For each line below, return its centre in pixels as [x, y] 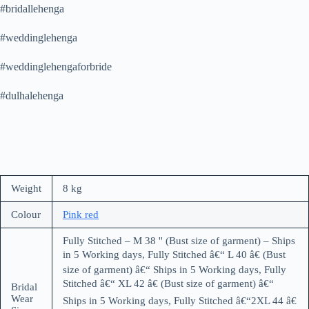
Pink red [81, 214]
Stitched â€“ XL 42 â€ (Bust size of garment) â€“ [168, 283]
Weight [26, 188]
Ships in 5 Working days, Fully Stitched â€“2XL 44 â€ [180, 300]
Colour [26, 214]
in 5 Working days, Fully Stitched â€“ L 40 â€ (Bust [174, 254]
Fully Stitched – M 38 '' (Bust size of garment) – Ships [179, 240]
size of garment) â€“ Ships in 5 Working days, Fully [175, 269]
